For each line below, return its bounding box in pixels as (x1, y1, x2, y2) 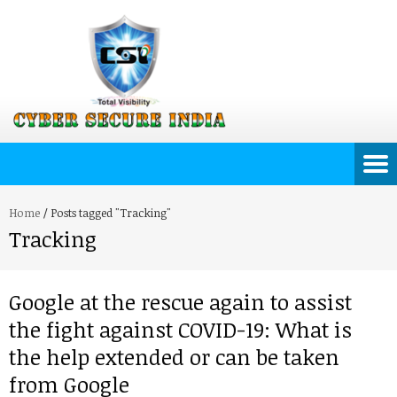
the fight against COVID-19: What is (9, 315, 352, 344)
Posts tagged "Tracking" (51, 205, 171, 221)
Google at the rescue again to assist (9, 287, 352, 316)
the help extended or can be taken (9, 342, 339, 371)
